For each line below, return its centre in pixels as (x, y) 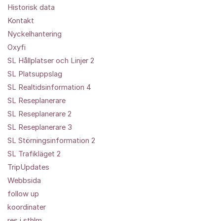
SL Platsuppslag (35, 74)
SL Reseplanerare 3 (40, 127)
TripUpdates (28, 167)
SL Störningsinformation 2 (51, 140)
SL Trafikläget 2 (34, 154)
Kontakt (21, 20)
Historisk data (31, 7)
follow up (23, 194)
